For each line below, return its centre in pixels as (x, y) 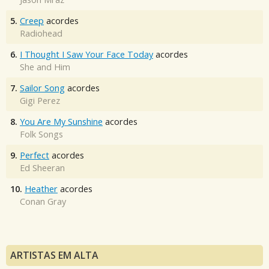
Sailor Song (42, 88)
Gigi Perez (40, 101)
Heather (41, 189)
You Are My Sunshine (61, 122)
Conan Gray (43, 202)
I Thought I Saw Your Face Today (86, 55)
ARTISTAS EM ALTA (54, 255)
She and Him (45, 67)
